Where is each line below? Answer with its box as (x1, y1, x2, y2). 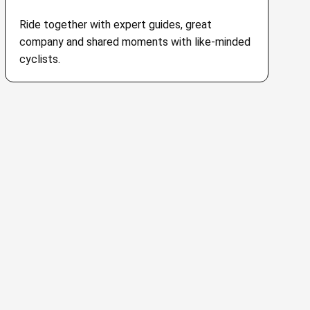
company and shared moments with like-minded (19, 35, 250, 48)
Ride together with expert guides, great (19, 18, 212, 31)
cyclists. (19, 53, 60, 66)
